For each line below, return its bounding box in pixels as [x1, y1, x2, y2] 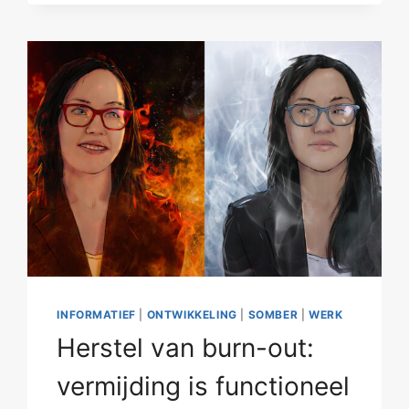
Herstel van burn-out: [57, 331, 315, 363]
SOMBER [247, 307, 299, 321]
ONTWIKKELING [146, 307, 237, 321]
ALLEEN [128, 8, 180, 24]
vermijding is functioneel [57, 370, 351, 402]
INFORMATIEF [57, 307, 136, 321]
